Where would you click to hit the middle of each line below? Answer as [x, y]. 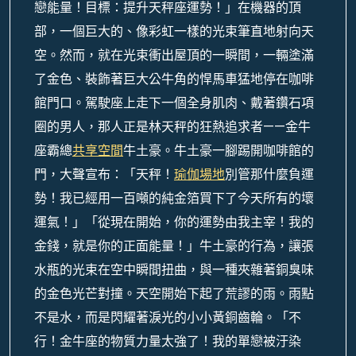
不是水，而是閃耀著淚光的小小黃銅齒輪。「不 [168, 317]
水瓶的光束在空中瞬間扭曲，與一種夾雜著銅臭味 [174, 270]
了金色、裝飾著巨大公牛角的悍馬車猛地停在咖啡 [174, 79]
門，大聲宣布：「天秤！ [104, 174]
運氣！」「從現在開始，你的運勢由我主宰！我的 [174, 222]
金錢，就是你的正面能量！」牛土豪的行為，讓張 [174, 246]
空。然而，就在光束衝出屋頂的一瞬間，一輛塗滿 [174, 55]
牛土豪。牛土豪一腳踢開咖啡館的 [219, 151]
